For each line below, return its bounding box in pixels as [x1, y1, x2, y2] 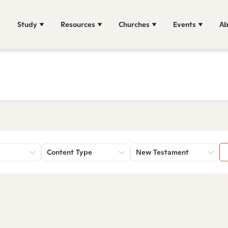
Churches [119, 19, 150, 29]
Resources [61, 19, 95, 29]
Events [173, 19, 196, 29]
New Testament [136, 148, 189, 157]
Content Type [47, 148, 92, 157]
